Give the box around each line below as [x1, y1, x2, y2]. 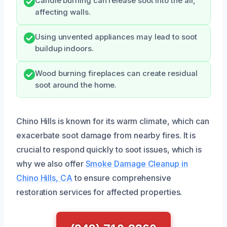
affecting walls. [35, 7, 91, 17]
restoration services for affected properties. [16, 186, 182, 197]
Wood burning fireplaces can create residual [35, 68, 198, 78]
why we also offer [16, 158, 86, 169]
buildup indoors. [35, 44, 94, 53]
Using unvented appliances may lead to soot [35, 32, 197, 42]
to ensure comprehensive [72, 172, 171, 183]
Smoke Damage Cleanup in [85, 158, 188, 169]
